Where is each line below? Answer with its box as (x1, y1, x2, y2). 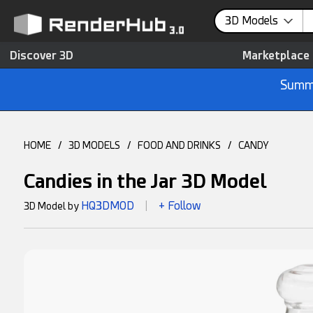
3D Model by (23, 201, 81, 212)
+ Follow (158, 199, 201, 212)
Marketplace (242, 49, 310, 62)
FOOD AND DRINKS (137, 140, 221, 151)
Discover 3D (10, 49, 73, 62)
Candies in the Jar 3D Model (23, 170, 267, 193)
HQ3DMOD (80, 199, 134, 212)
